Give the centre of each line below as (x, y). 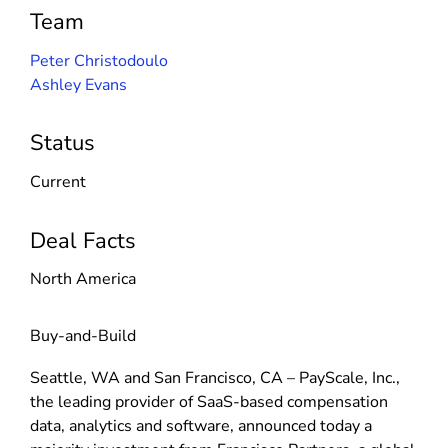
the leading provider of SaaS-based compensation (209, 401)
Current (58, 181)
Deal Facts (83, 240)
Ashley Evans (78, 84)
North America (83, 279)
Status (62, 143)
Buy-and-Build (83, 336)
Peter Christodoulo (99, 60)
